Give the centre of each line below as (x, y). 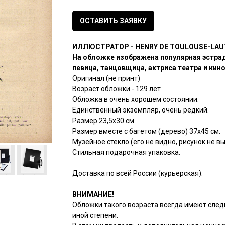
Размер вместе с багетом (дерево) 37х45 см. (146, 131)
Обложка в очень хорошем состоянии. (136, 100)
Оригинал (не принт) (106, 79)
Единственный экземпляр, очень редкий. (141, 110)
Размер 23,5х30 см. (104, 121)
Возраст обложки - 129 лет (117, 89)
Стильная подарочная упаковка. (126, 152)
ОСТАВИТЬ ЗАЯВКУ (113, 21)
